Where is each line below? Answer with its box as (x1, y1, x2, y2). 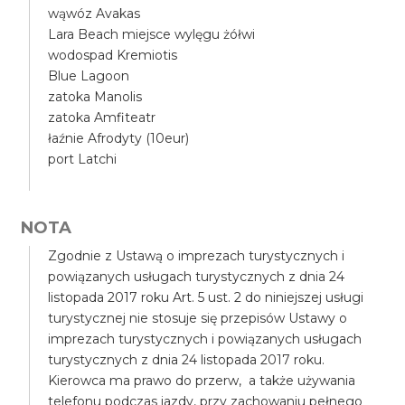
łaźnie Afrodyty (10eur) (48, 130, 190, 146)
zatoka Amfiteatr (48, 109, 156, 126)
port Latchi (48, 151, 118, 167)
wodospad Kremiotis (48, 47, 178, 63)
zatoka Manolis (48, 89, 143, 105)
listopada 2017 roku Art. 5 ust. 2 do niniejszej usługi (48, 289, 364, 306)
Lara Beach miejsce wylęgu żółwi (48, 26, 256, 42)
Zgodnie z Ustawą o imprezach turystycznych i (48, 248, 345, 264)
